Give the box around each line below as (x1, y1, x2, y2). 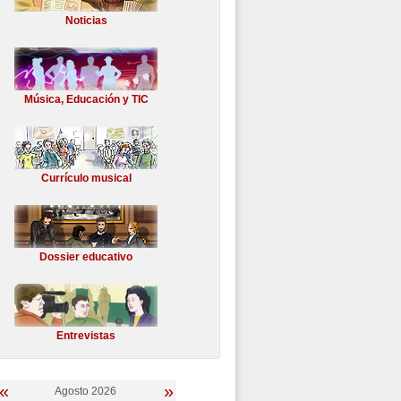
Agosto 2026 (55, 385, 116, 397)
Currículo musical (40, 172, 132, 184)
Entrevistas (56, 329, 115, 342)
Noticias (64, 14, 107, 27)
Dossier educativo (39, 251, 132, 263)
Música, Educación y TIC (23, 93, 149, 106)
